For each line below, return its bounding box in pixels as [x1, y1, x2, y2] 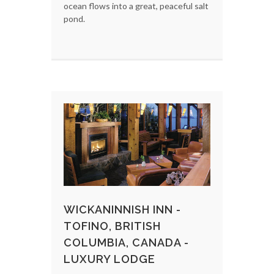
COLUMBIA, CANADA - [64, 235, 189, 249]
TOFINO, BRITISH [64, 219, 161, 232]
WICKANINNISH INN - [64, 202, 181, 216]
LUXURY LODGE [64, 252, 155, 265]
